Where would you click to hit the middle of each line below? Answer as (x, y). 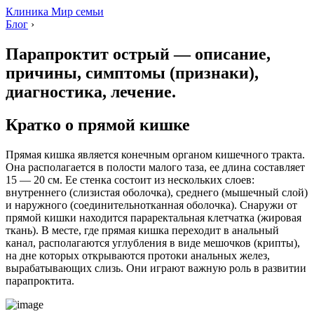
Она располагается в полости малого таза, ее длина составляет (155, 167)
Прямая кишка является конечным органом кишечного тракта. (155, 154)
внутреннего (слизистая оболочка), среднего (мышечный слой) (157, 192)
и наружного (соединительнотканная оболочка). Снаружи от (151, 205)
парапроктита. (40, 280)
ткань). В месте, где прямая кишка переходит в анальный (142, 230)
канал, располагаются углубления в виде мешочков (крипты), (153, 243)
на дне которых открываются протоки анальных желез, (138, 255)
